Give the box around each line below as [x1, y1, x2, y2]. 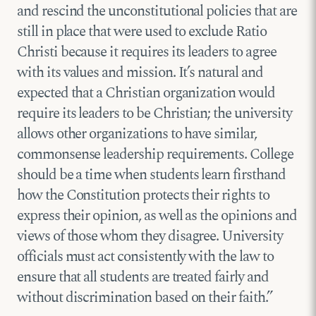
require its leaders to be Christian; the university [17, 102, 292, 125]
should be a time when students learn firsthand [17, 163, 286, 186]
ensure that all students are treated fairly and [17, 265, 269, 288]
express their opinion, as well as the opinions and [17, 204, 297, 227]
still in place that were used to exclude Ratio [17, 20, 267, 43]
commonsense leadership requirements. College [17, 142, 293, 166]
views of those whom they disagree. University [17, 224, 283, 248]
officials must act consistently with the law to [17, 245, 274, 268]
